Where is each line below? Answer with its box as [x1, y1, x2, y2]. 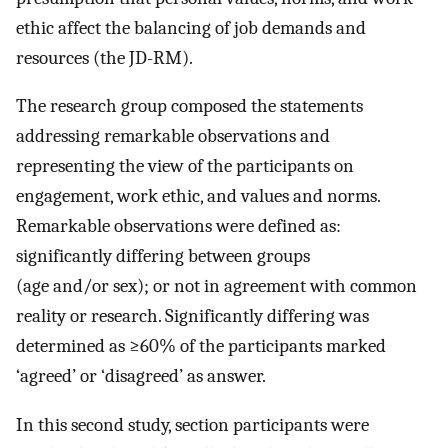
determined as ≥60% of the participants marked [16, 335, 386, 358]
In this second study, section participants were [16, 414, 369, 437]
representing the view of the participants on [16, 155, 354, 178]
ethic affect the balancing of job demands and [16, 16, 366, 39]
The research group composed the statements [16, 95, 363, 118]
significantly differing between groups [16, 245, 310, 268]
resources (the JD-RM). [16, 46, 193, 69]
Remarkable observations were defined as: [16, 215, 341, 238]
